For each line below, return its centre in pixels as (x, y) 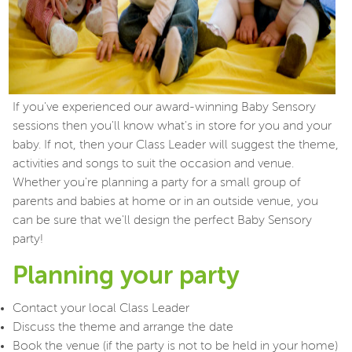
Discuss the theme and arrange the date (123, 327)
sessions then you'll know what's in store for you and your (172, 126)
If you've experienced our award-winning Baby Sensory (164, 107)
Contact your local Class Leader (101, 308)
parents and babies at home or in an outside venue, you (165, 202)
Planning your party (132, 276)
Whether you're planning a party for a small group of (157, 183)
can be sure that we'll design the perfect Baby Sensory (162, 220)
